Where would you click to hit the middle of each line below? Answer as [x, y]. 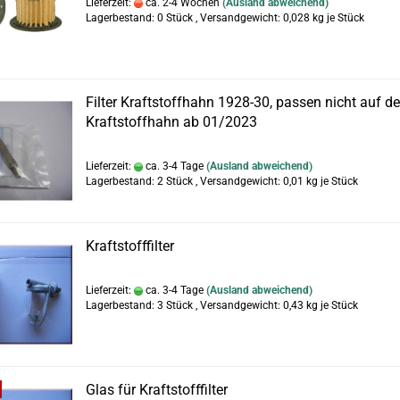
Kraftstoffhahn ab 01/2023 [171, 122]
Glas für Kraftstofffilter [157, 390]
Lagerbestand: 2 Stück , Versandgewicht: [184, 181]
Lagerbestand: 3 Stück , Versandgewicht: [184, 305]
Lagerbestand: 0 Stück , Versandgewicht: [184, 18]
